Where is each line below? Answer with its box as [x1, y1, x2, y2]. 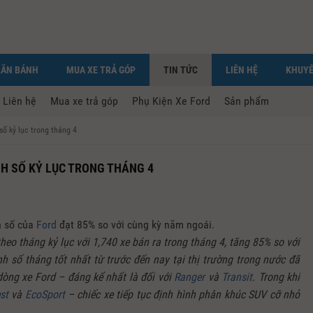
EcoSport [24, 288, 65, 301]
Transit [221, 270, 253, 284]
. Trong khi [252, 270, 300, 284]
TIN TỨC [163, 64, 198, 75]
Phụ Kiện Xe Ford [132, 94, 210, 108]
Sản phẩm [224, 94, 269, 108]
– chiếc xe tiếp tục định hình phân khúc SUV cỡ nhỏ [64, 288, 300, 301]
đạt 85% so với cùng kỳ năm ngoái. [59, 218, 214, 231]
